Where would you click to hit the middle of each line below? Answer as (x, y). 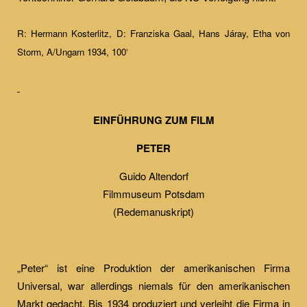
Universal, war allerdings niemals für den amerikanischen (153, 285)
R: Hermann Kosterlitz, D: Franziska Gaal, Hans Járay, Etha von (153, 33)
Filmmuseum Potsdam (153, 194)
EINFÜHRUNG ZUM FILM (153, 120)
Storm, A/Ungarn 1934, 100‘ (73, 52)
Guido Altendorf (153, 176)
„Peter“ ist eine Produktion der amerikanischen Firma (153, 268)
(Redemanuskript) (153, 211)
